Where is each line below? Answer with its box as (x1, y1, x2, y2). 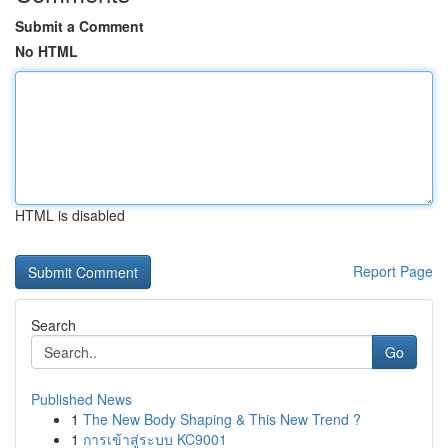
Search (31, 315, 76, 335)
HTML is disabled (15, 205, 125, 225)
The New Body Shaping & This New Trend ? (83, 409, 361, 429)
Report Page (353, 261, 433, 281)
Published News (31, 389, 132, 409)
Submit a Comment (15, 16, 144, 36)
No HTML (15, 41, 78, 61)
